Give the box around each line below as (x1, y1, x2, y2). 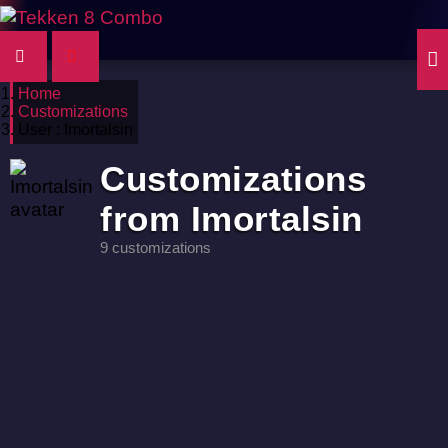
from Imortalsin (100, 199, 363, 238)
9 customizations (100, 239, 211, 256)
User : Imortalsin (18, 121, 133, 138)
